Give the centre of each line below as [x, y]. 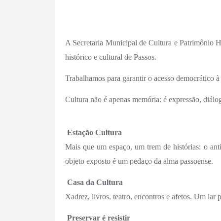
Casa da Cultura [95, 182]
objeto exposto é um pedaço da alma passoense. [139, 161]
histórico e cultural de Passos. [111, 57]
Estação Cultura [93, 132]
